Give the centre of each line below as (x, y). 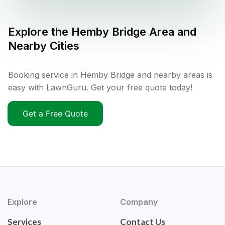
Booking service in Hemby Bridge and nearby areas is (110, 75)
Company (139, 202)
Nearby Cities (44, 46)
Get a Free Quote (55, 114)
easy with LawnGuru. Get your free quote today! (100, 88)
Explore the (40, 32)
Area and (171, 32)
